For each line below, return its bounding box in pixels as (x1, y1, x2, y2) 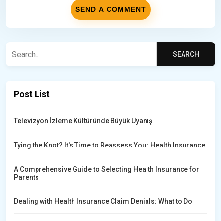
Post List (14, 89, 50, 100)
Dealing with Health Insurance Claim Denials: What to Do (14, 197, 192, 206)
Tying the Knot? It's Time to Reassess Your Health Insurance (14, 141, 205, 149)
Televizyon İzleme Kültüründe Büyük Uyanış (14, 117, 152, 125)
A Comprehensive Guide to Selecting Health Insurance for (14, 165, 199, 174)
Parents (14, 173, 39, 182)
